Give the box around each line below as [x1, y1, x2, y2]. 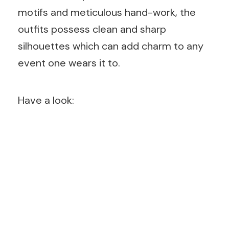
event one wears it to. [18, 56, 120, 70]
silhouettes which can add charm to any [18, 39, 203, 53]
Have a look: [18, 93, 74, 107]
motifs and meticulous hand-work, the [18, 5, 196, 19]
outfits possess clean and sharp [18, 22, 166, 36]
